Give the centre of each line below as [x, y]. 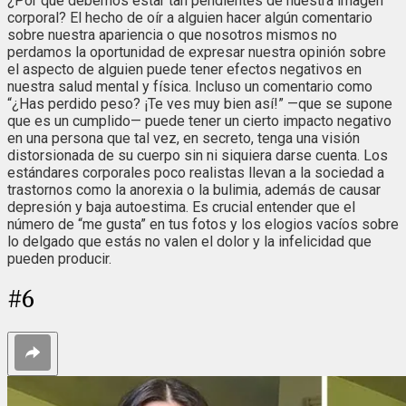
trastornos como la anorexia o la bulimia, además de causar [194, 189]
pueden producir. [59, 258]
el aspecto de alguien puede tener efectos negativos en [184, 69]
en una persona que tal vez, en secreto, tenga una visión [184, 138]
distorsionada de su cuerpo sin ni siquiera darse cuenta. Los [198, 155]
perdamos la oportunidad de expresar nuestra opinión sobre [197, 52]
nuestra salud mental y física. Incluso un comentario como [190, 86]
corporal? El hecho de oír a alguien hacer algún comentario [190, 17]
